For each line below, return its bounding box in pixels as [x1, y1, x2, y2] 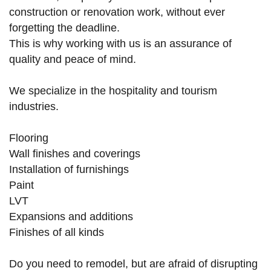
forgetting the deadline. [9, 22, 120, 34]
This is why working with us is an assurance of [9, 38, 232, 50]
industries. [9, 100, 59, 113]
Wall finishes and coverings [9, 148, 140, 160]
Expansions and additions [9, 211, 133, 223]
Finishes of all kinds [9, 226, 104, 239]
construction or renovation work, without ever [9, 6, 225, 19]
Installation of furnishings [9, 163, 129, 176]
